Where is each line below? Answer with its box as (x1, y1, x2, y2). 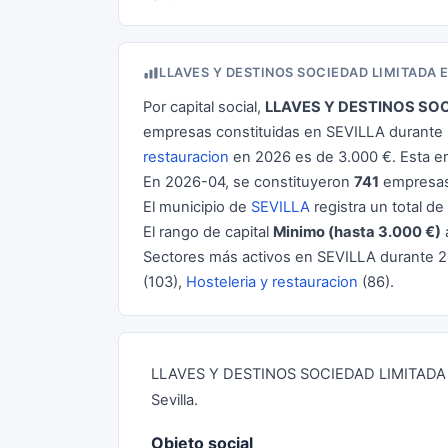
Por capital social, (143, 98, 265, 116)
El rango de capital (143, 223, 273, 241)
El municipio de (143, 198, 251, 216)
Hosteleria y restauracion (186, 273, 358, 291)
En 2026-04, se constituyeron (143, 173, 354, 191)
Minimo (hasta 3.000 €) (273, 223, 441, 241)
